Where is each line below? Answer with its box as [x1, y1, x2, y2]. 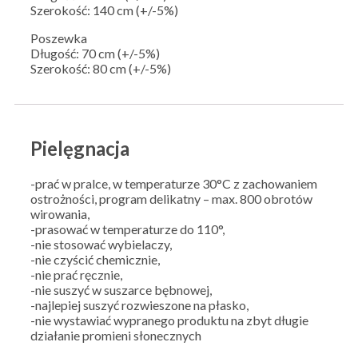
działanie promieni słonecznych [30, 328, 201, 344]
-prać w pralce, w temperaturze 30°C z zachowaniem [30, 176, 317, 192]
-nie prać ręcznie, [30, 267, 122, 283]
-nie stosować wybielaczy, [30, 237, 172, 253]
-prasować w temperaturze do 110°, [30, 221, 225, 237]
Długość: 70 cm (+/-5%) [30, 46, 160, 62]
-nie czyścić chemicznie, [30, 252, 160, 268]
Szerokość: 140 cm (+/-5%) [30, 2, 178, 18]
